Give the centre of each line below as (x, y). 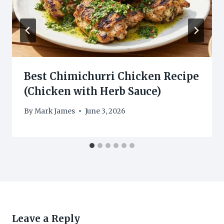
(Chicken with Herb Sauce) (92, 91)
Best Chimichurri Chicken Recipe (111, 76)
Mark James (55, 111)
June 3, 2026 (105, 111)
